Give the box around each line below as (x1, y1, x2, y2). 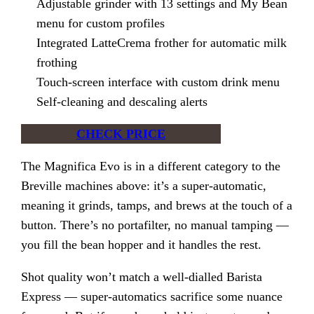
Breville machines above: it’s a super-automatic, (21, 179, 267, 193)
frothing (36, 55, 77, 70)
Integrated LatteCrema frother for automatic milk (36, 36, 287, 50)
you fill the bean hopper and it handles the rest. (21, 238, 262, 252)
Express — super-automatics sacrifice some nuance (21, 289, 283, 304)
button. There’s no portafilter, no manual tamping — (21, 218, 289, 233)
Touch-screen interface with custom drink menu (36, 75, 280, 90)
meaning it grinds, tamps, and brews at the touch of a (21, 198, 293, 213)
